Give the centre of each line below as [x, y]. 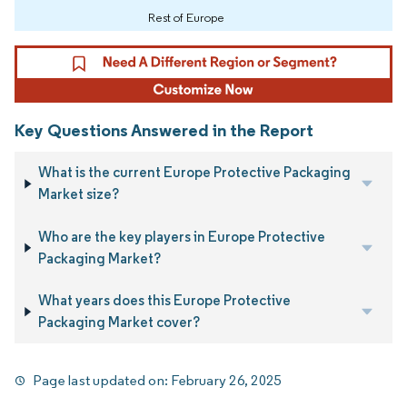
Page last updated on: [102, 380]
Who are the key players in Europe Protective [181, 236]
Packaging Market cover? [119, 323]
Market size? [79, 194]
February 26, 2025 [226, 380]
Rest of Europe [186, 17]
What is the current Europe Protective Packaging [195, 173]
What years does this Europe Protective [164, 301]
